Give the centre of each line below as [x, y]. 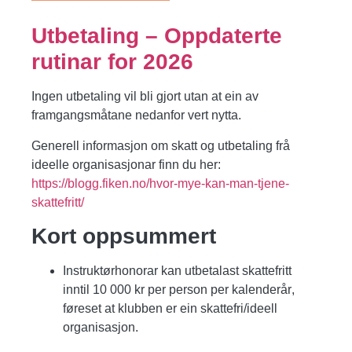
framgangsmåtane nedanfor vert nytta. [136, 115]
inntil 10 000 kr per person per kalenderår [177, 290]
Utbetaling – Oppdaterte [157, 36]
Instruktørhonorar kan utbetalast [152, 271]
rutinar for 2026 [112, 62]
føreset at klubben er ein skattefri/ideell [170, 309]
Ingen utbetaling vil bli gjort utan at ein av [145, 97]
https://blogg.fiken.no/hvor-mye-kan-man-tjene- [160, 183]
